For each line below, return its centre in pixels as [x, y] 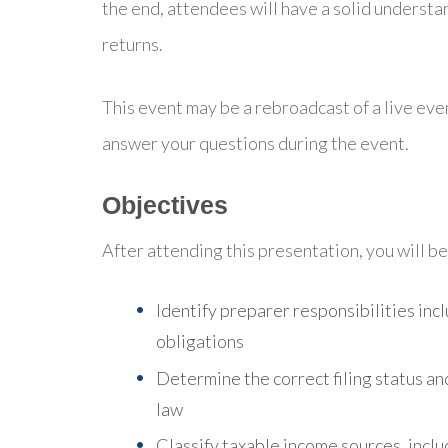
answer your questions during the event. [255, 143]
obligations [200, 341]
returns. [132, 44]
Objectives [165, 205]
